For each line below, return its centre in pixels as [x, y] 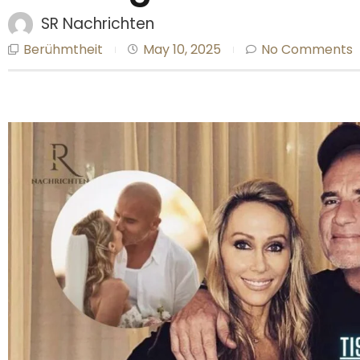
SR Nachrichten [98, 24]
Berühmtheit [63, 49]
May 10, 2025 [182, 49]
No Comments [307, 49]
